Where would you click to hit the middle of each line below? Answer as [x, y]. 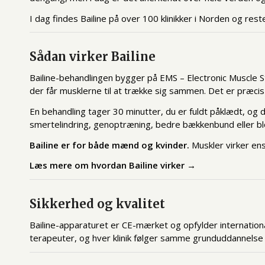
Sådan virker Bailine [93, 57]
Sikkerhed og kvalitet [97, 204]
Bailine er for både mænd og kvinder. [109, 145]
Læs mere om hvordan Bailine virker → [113, 165]
